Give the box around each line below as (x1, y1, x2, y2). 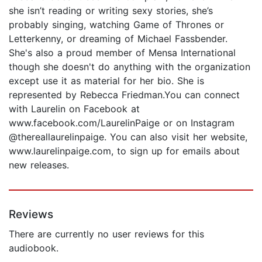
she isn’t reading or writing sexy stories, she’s (9, 4, 213, 16)
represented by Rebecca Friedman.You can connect (9, 88, 240, 101)
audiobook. (9, 242, 58, 254)
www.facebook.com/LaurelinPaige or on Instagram (9, 116, 235, 129)
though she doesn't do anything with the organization (9, 60, 250, 73)
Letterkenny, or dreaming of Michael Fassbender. (9, 32, 227, 44)
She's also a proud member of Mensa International (9, 46, 236, 58)
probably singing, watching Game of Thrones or (9, 18, 224, 30)
